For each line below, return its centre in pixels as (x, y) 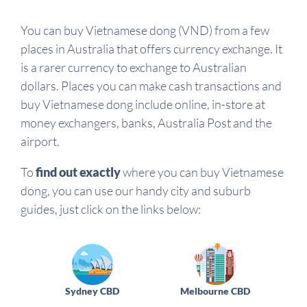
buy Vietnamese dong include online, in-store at (143, 104)
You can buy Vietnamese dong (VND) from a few (145, 30)
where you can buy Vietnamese (202, 172)
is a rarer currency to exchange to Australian (134, 67)
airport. (40, 141)
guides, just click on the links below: (111, 209)
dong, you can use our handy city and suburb (136, 191)
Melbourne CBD (215, 291)
